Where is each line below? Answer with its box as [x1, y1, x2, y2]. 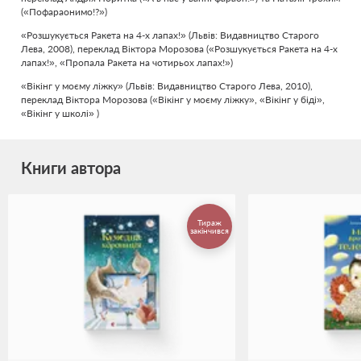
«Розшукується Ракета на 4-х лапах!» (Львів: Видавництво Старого [21, 29, 319, 41]
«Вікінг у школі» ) [21, 107, 99, 119]
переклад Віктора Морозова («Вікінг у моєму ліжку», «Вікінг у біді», [21, 93, 325, 106]
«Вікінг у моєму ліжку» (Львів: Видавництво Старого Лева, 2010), [21, 80, 313, 92]
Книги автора [21, 158, 121, 177]
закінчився [190, 226, 229, 235]
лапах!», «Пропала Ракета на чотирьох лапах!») [21, 56, 233, 68]
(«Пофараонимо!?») [21, 6, 107, 18]
